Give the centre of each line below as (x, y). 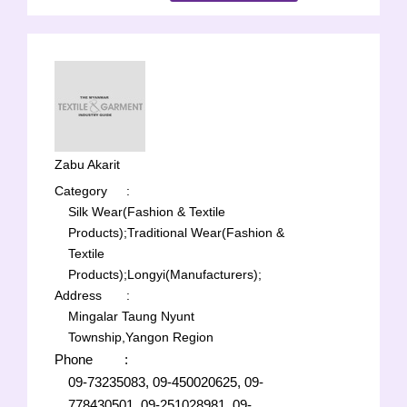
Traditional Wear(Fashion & (206, 233)
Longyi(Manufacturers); (194, 274)
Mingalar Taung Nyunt (131, 316)
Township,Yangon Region (141, 337)
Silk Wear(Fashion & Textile (147, 212)
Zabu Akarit (87, 164)
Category (81, 191)
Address (78, 295)
